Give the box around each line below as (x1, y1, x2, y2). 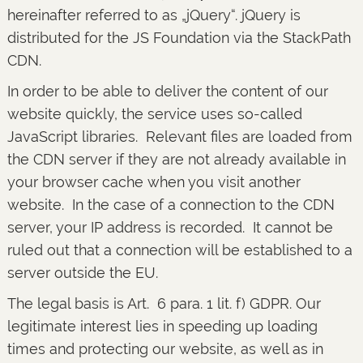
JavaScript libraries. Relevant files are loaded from (6, 128, 352, 145)
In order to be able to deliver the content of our (6, 83, 328, 100)
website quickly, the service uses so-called (6, 105, 302, 122)
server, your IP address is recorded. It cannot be (6, 219, 333, 236)
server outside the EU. (6, 264, 158, 281)
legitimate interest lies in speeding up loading (6, 318, 318, 335)
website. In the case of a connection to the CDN (6, 196, 335, 213)
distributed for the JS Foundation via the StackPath (6, 29, 351, 46)
